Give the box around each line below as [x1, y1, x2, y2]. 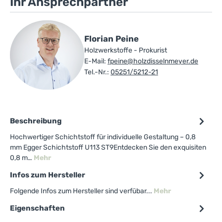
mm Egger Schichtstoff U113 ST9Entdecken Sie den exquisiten [10, 143, 206, 152]
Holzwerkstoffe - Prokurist [84, 46, 167, 55]
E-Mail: [84, 57, 106, 66]
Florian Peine [84, 34, 139, 44]
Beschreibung [10, 116, 61, 126]
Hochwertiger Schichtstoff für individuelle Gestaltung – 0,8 [10, 133, 196, 142]
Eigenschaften [10, 204, 65, 213]
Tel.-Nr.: [84, 68, 109, 77]
